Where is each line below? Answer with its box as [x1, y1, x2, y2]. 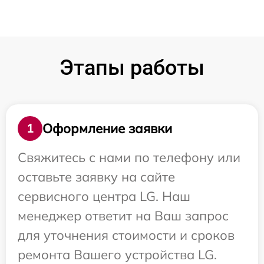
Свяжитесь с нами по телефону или [18, 149, 240, 166]
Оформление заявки [42, 120, 172, 137]
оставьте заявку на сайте [18, 169, 175, 186]
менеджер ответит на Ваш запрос [18, 207, 229, 225]
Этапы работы [60, 55, 204, 81]
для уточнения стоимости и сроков [18, 227, 235, 244]
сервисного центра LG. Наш [18, 188, 190, 205]
